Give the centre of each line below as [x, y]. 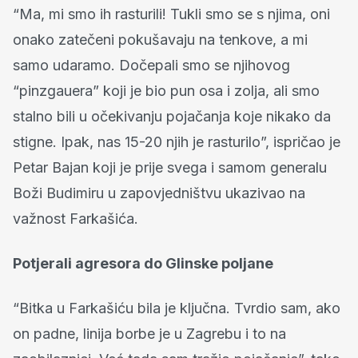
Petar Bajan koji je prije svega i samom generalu [170, 168]
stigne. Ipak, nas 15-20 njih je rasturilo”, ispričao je [177, 142]
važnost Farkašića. [76, 219]
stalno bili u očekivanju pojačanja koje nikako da [172, 117]
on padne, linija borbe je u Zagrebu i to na [149, 334]
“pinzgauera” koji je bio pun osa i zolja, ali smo [166, 91]
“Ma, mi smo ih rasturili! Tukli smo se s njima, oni [171, 14]
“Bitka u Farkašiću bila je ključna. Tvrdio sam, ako [177, 308]
